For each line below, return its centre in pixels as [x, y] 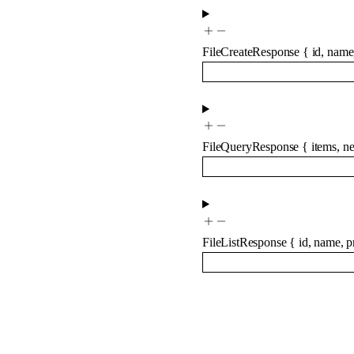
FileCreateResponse [251, 51]
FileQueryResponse [251, 147]
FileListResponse [245, 242]
